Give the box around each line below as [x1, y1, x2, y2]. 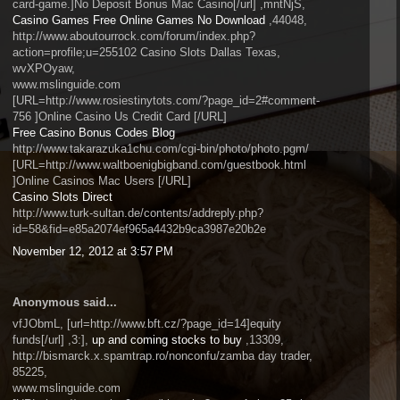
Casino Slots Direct [12, 190, 112, 204]
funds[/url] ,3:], [12, 333, 92, 346]
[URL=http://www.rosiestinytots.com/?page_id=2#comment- [12, 94, 320, 107]
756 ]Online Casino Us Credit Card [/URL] [12, 110, 227, 123]
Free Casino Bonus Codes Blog [12, 126, 175, 139]
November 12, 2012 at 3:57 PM [12, 244, 173, 258]
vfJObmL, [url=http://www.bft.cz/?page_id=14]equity [12, 317, 281, 330]
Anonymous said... [12, 295, 117, 309]
